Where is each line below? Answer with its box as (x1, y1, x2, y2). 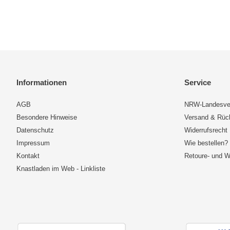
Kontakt (16, 152, 40, 160)
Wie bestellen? (184, 139, 228, 147)
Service (184, 78, 212, 87)
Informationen (16, 78, 67, 87)
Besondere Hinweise (16, 113, 77, 121)
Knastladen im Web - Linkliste (16, 165, 105, 172)
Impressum (16, 139, 50, 147)
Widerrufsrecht (184, 126, 228, 134)
